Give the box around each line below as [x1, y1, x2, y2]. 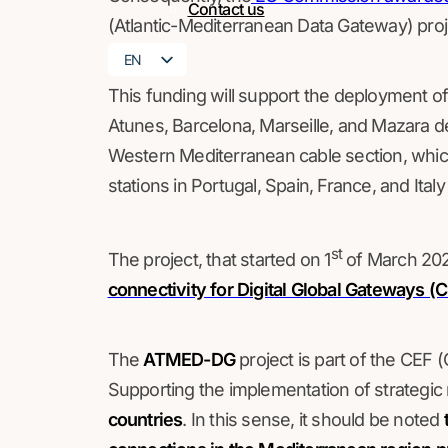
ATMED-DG [143, 349, 240, 370]
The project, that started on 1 [107, 249, 331, 270]
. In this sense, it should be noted [182, 409, 444, 430]
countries [107, 409, 183, 430]
